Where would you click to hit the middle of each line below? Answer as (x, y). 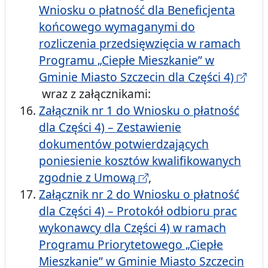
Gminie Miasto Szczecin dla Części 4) (138, 77)
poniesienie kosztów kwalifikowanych (140, 161)
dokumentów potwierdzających (124, 144)
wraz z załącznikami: (95, 94)
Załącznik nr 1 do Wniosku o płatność (139, 111)
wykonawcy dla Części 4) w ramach (133, 228)
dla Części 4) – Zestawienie (110, 127)
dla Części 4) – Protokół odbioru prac (138, 211)
